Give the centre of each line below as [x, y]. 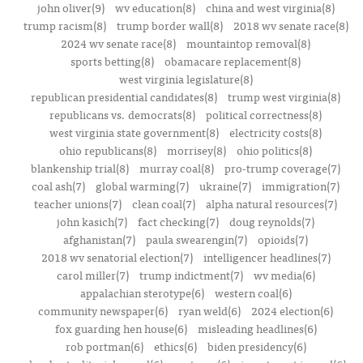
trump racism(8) [64, 25]
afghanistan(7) [99, 239]
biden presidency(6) [256, 346]
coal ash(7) [58, 186]
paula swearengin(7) [196, 239]
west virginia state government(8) [134, 132]
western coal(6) [253, 293]
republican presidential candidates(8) [124, 96]
